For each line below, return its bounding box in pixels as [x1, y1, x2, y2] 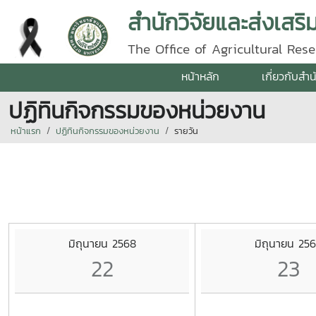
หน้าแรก [11, 124, 41, 138]
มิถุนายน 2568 [68, 234, 136, 252]
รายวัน [174, 124, 198, 138]
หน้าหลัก [181, 68, 219, 85]
